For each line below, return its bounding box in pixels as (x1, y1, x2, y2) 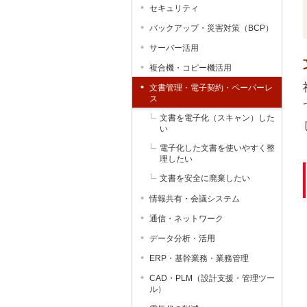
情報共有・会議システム (149, 194, 240, 204)
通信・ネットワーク (149, 214, 223, 223)
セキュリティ (149, 3, 199, 13)
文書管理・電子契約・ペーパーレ (149, 83, 273, 93)
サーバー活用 (149, 43, 199, 53)
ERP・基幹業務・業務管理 (149, 254, 249, 263)
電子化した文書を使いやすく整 (160, 143, 275, 153)
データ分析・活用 (149, 234, 215, 243)
